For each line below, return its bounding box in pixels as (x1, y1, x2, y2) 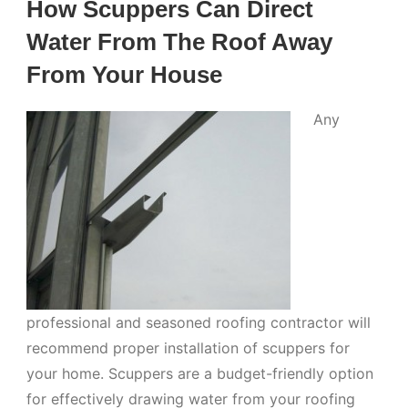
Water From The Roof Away (26, 28, 333, 56)
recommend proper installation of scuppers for (26, 338, 351, 357)
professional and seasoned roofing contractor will (26, 312, 372, 331)
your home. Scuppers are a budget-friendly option (26, 363, 374, 382)
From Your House (26, 61, 223, 89)
